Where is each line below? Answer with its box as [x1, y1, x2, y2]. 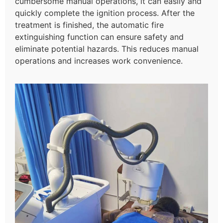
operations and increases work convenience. [15, 55, 185, 66]
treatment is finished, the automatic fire [15, 19, 164, 30]
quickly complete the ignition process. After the [15, 7, 195, 18]
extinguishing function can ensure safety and [15, 31, 184, 42]
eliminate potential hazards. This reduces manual [15, 43, 199, 54]
